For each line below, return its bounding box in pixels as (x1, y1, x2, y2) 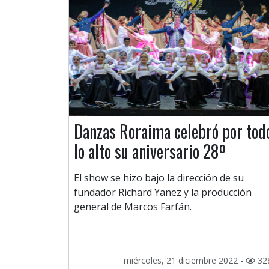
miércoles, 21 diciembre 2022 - (124, 255, 246, 267)
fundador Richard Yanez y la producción (74, 186, 252, 199)
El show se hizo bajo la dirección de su (74, 171, 244, 185)
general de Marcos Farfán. (74, 200, 192, 214)
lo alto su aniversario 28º (74, 139, 226, 164)
